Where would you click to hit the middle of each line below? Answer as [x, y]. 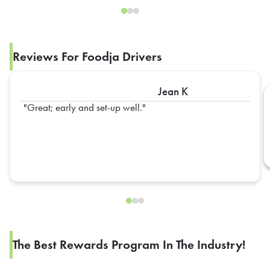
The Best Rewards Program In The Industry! [129, 244]
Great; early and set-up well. [84, 108]
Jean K [173, 92]
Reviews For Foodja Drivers [88, 57]
